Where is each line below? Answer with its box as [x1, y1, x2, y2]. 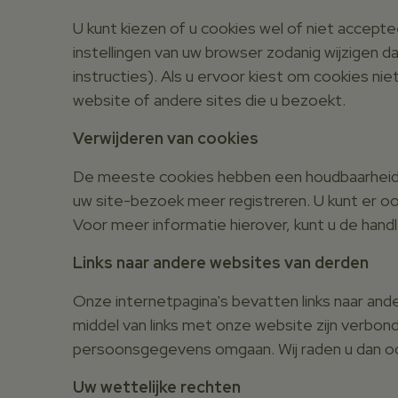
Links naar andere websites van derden [73, 251, 369, 273]
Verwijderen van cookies [73, 127, 259, 148]
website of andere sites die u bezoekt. [73, 89, 346, 110]
